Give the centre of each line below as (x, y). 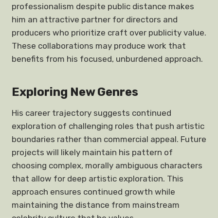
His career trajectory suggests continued (91, 113)
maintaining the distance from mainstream (96, 205)
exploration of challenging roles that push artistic (108, 126)
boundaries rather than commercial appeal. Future (109, 139)
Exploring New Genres (75, 92)
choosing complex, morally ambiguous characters (107, 165)
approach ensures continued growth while (93, 192)
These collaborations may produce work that (99, 46)
